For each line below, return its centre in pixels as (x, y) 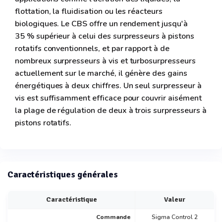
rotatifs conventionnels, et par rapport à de (92, 48)
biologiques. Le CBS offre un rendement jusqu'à (101, 24)
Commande (113, 217)
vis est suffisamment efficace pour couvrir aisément (108, 98)
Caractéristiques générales (63, 174)
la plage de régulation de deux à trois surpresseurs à (111, 110)
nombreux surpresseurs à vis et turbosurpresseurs (105, 61)
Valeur (175, 199)
